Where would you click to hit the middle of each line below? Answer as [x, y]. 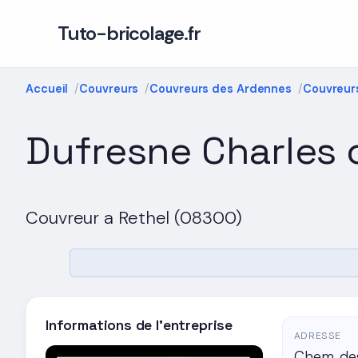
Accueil [47, 89]
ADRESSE [318, 335]
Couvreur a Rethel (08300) [134, 217]
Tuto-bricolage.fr [129, 33]
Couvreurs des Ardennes [221, 89]
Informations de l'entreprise [139, 324]
